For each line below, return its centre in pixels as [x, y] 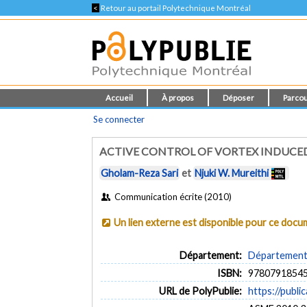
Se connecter [119, 119]
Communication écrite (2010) [172, 196]
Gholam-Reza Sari [140, 173]
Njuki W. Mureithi [232, 173]
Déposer [239, 98]
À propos [178, 98]
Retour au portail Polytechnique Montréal [175, 8]
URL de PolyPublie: [200, 291]
